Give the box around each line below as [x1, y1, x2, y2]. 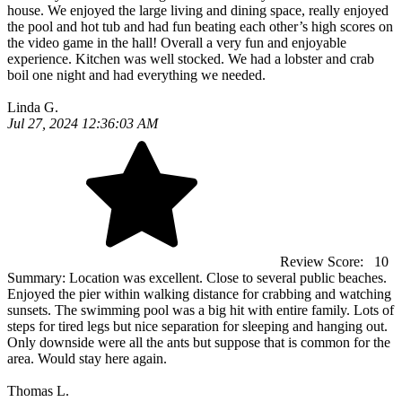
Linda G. [7, 100, 58, 116]
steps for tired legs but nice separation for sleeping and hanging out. [7, 319, 388, 335]
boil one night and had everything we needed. [7, 67, 266, 83]
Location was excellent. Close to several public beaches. [69, 270, 387, 286]
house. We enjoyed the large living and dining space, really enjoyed [7, 3, 389, 19]
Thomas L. [7, 383, 69, 399]
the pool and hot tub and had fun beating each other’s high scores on [7, 19, 393, 35]
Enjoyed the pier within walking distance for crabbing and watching [7, 286, 391, 302]
